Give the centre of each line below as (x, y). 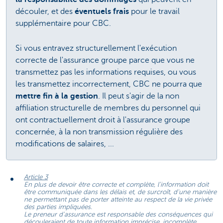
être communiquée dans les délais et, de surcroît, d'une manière (120, 192)
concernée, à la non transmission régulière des (99, 132)
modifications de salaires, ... (65, 144)
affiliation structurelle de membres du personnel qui (108, 108)
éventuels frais (103, 11)
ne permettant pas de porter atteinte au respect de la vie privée (118, 200)
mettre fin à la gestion (57, 96)
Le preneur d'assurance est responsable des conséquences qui (118, 215)
